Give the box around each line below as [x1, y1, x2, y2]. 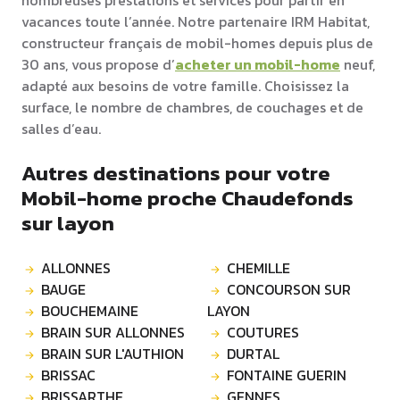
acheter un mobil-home [175, 54, 340, 76]
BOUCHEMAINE [41, 300, 138, 322]
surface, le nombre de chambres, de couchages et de [21, 96, 363, 119]
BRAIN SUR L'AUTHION [41, 343, 184, 365]
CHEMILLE [227, 257, 290, 279]
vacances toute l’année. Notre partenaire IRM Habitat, [21, 11, 370, 33]
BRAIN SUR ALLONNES [41, 321, 185, 344]
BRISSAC [41, 364, 96, 387]
